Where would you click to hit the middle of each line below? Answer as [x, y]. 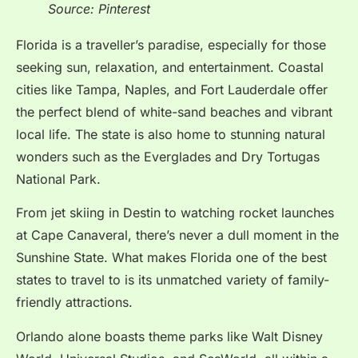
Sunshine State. [64, 258]
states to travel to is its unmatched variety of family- [173, 280]
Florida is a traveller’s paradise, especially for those [171, 44]
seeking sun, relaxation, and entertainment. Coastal [170, 67]
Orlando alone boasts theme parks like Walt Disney [169, 336]
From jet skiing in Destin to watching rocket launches [175, 213]
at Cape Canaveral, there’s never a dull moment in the [177, 235]
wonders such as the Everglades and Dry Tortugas [168, 156]
